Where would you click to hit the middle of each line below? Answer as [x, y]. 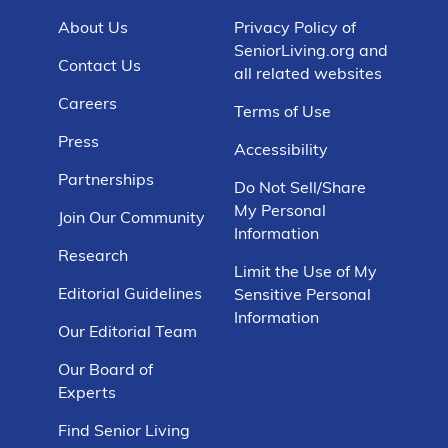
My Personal [280, 209]
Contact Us [99, 64]
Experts [86, 391]
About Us [92, 26]
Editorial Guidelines [129, 292]
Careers [87, 102]
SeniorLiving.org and [311, 49]
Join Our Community [131, 216]
